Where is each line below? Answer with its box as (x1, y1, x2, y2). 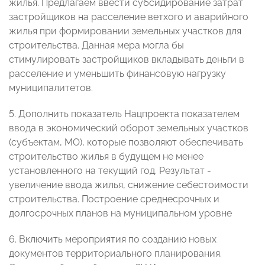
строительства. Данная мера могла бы (9, 40, 184, 51)
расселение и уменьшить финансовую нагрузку (9, 68, 226, 80)
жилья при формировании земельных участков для (9, 25, 241, 37)
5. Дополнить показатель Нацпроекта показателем (9, 108, 240, 120)
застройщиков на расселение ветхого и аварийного (9, 11, 248, 23)
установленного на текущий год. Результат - (9, 165, 211, 177)
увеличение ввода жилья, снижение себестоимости (9, 179, 248, 191)
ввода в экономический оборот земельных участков (9, 122, 248, 134)
